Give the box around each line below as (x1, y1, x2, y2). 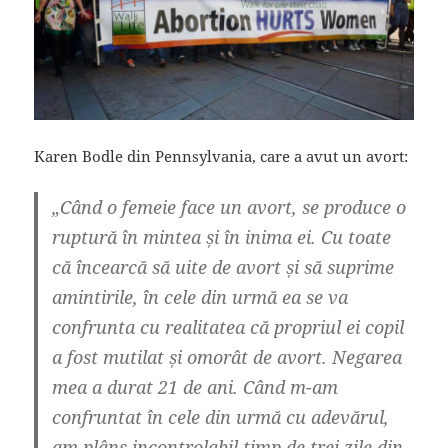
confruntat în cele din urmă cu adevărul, (52, 405, 390, 430)
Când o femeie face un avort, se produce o (60, 195, 407, 220)
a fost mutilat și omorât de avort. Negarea (52, 345, 403, 370)
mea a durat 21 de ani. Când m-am (52, 375, 339, 400)
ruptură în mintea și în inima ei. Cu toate (52, 225, 392, 250)
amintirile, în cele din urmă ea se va (52, 285, 349, 310)
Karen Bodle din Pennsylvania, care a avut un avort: (34, 146, 409, 167)
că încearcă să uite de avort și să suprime (52, 255, 395, 280)
